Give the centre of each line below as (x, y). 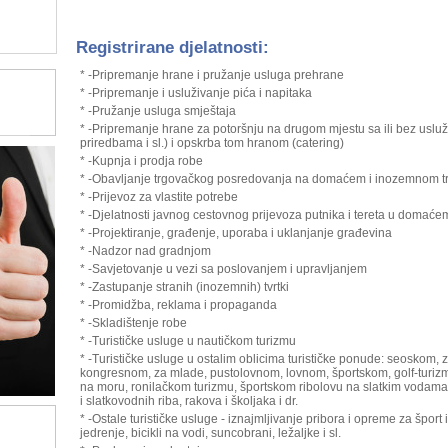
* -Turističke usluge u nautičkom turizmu (187, 341)
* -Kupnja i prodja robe (141, 161)
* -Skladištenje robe (133, 323)
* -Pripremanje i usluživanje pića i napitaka (195, 93)
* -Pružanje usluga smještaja (157, 111)
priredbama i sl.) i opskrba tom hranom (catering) (211, 143)
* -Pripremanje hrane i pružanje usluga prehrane (211, 75)
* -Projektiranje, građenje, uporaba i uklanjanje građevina (235, 233)
